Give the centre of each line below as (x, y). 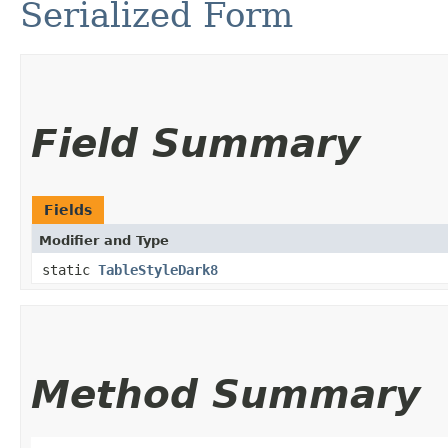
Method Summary (225, 394)
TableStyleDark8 (158, 269)
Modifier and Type (104, 240)
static (70, 269)
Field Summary (195, 143)
